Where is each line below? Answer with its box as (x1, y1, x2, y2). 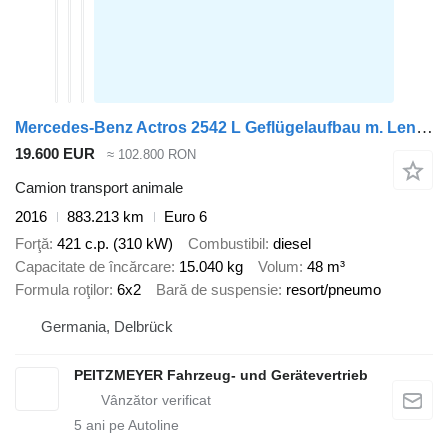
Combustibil (188, 234, 265, 252)
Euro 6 (164, 208, 207, 226)
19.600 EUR (15, 144, 95, 162)
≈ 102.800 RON (107, 146, 196, 162)
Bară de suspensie (156, 280, 278, 298)
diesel (273, 234, 311, 252)
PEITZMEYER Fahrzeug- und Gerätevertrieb (74, 367, 368, 384)
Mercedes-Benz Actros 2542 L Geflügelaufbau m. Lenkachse (416, 117, 433, 137)
